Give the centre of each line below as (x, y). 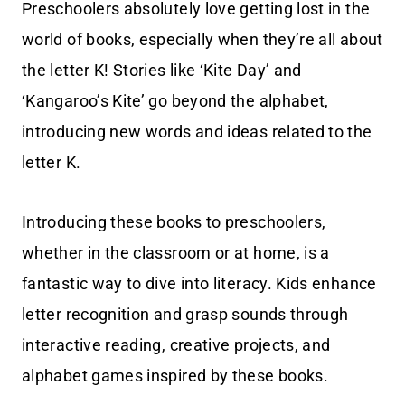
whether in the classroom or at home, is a (176, 253)
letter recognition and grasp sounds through (185, 315)
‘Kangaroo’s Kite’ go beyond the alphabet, (175, 101)
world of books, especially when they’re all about (202, 40)
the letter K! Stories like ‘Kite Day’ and (162, 71)
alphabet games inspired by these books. (175, 376)
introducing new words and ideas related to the (197, 132)
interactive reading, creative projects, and (176, 345)
